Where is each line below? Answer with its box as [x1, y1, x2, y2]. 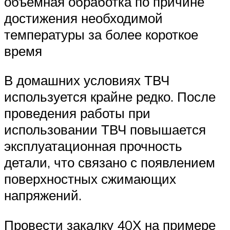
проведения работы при [4, 105, 150, 122]
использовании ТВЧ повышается [4, 121, 206, 138]
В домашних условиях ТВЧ [4, 72, 169, 89]
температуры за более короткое [4, 26, 198, 43]
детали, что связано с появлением [4, 154, 215, 171]
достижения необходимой [4, 9, 163, 26]
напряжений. [4, 187, 82, 204]
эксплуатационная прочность [4, 138, 182, 155]
